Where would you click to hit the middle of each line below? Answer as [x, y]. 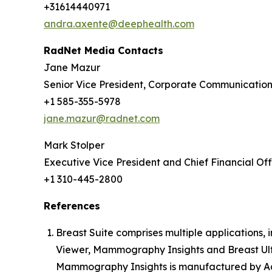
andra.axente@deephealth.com [119, 24]
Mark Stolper [74, 145]
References [72, 206]
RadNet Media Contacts [104, 51]
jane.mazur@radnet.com [102, 119]
